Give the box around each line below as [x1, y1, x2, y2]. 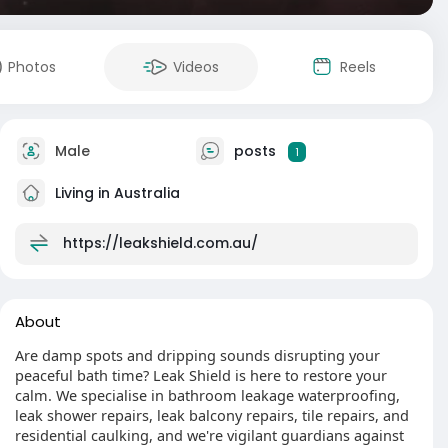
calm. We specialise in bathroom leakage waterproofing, [15, 385, 400, 405]
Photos [8, 57, 56, 77]
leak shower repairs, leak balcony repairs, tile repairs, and [15, 405, 409, 425]
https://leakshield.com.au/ [63, 232, 258, 253]
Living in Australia [51, 182, 180, 203]
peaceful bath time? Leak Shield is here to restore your [15, 365, 387, 385]
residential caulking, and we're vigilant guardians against [15, 425, 404, 445]
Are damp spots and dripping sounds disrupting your [15, 345, 380, 365]
